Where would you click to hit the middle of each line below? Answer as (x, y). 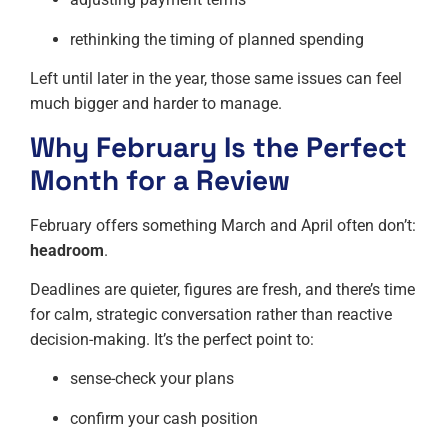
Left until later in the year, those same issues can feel (216, 79)
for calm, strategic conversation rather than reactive (211, 314)
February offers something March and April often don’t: (223, 225)
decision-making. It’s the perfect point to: (172, 339)
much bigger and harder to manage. (156, 104)
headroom (67, 250)
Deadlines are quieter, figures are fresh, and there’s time (222, 289)
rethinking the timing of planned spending (217, 39)
